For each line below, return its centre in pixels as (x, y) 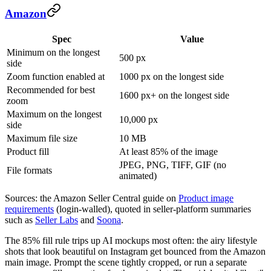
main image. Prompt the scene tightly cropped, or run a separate (126, 262)
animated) (138, 175)
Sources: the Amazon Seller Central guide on (92, 198)
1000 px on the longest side (171, 76)
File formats (29, 170)
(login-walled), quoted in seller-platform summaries (152, 209)
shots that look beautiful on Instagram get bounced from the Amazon (135, 251)
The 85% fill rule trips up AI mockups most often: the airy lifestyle (131, 240)
